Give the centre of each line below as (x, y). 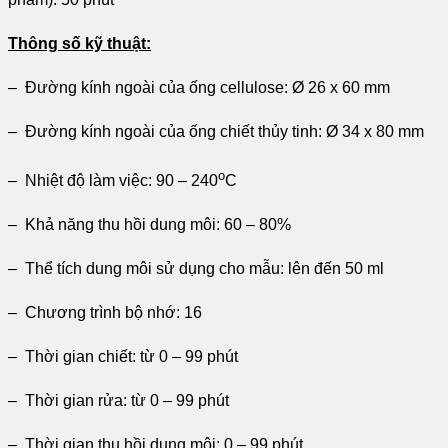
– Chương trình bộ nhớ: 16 (105, 313)
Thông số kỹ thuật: (79, 44)
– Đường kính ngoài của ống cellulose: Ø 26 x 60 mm (199, 88)
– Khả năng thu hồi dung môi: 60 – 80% (149, 225)
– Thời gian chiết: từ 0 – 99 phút (123, 357)
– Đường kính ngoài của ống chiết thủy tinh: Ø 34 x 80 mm (216, 132)
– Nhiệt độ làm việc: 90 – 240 (113, 181)
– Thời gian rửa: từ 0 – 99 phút (118, 401)
